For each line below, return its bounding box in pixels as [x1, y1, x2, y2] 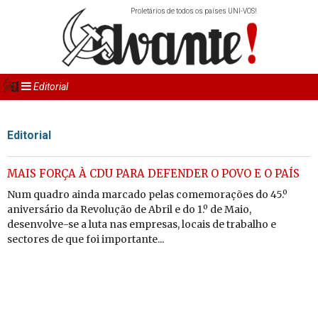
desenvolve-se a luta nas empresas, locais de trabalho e [7, 218, 276, 231]
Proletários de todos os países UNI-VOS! [130, 7, 257, 15]
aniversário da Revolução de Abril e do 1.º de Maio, [7, 203, 251, 216]
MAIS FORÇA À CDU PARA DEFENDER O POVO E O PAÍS [7, 167, 300, 180]
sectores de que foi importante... [7, 233, 164, 246]
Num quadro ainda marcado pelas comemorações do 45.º [7, 188, 287, 201]
